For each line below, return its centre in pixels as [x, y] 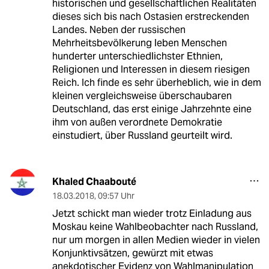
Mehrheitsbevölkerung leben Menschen [139, 43]
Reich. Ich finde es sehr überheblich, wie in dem [156, 83]
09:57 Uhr [116, 196]
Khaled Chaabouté [94, 182]
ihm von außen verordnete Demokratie [137, 122]
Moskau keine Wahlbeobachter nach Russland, [155, 227]
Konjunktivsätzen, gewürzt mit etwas [132, 253]
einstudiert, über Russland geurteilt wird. [142, 136]
